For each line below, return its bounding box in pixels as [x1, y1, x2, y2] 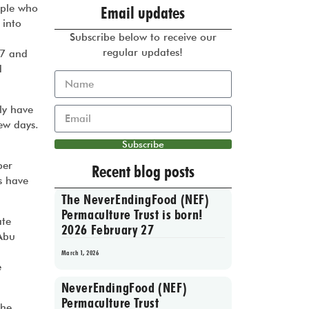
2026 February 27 [61, 221, 154, 239]
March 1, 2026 [61, 248, 99, 257]
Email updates [101, 3, 186, 23]
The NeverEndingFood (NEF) [61, 191, 210, 208]
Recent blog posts [91, 161, 195, 182]
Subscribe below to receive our [69, 31, 217, 44]
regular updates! [103, 46, 183, 59]
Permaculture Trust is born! [61, 206, 203, 223]
